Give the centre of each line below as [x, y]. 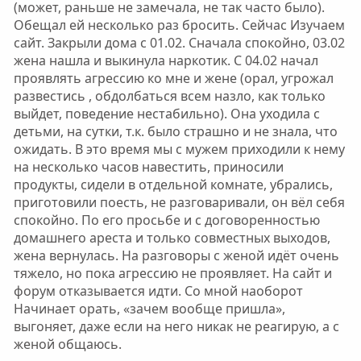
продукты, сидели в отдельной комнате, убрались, [173, 185]
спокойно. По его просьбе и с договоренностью [166, 220]
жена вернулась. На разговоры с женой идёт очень [176, 255]
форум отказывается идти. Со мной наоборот [158, 291]
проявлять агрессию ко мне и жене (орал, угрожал [173, 78]
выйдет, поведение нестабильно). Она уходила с [166, 114]
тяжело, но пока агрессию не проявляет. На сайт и [172, 273]
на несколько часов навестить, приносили [148, 167]
